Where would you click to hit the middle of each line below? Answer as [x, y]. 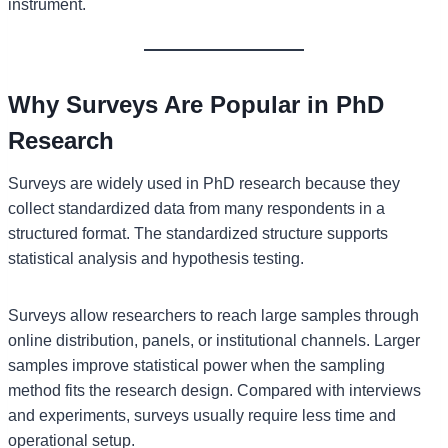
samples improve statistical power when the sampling [196, 365]
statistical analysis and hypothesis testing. [156, 258]
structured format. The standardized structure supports [198, 233]
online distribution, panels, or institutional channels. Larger [214, 340]
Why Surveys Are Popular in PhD [196, 104]
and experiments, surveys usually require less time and [202, 415]
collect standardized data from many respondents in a [196, 208]
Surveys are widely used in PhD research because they [204, 183]
